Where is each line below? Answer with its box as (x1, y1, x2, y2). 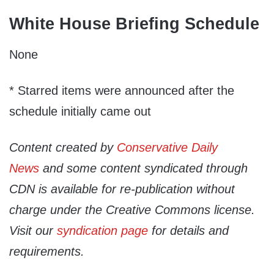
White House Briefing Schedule (9, 15, 259, 34)
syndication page (57, 223, 148, 237)
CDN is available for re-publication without (9, 182, 235, 196)
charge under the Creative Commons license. (9, 202, 255, 217)
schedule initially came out (9, 104, 151, 118)
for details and (148, 223, 229, 237)
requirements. (9, 244, 84, 258)
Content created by (9, 140, 117, 154)
